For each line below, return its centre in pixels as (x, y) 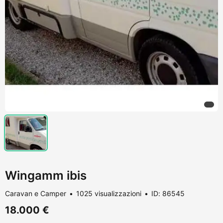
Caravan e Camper (36, 193)
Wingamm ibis (46, 175)
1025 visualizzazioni (109, 193)
